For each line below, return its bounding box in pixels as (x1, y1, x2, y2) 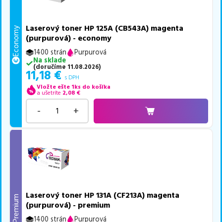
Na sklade (33, 55, 66, 65)
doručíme (35, 62, 66, 71)
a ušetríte (36, 88, 61, 97)
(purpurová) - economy (26, 32, 112, 44)
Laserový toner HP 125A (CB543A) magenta (26, 22, 184, 34)
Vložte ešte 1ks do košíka (36, 82, 111, 91)
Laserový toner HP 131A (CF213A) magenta (26, 190, 180, 201)
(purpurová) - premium (26, 200, 111, 211)
